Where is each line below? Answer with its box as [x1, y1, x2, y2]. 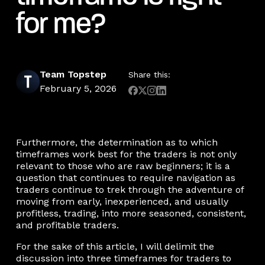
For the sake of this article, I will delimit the [15, 240, 214, 252]
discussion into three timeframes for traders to [15, 252, 231, 264]
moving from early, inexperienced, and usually [15, 195, 228, 207]
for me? [15, 11, 106, 40]
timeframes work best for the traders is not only [15, 148, 237, 160]
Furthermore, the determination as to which [15, 136, 218, 148]
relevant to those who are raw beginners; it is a [15, 160, 230, 172]
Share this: [128, 70, 170, 80]
